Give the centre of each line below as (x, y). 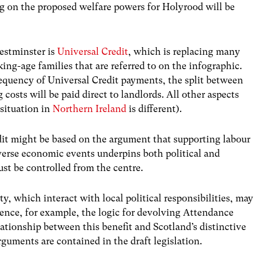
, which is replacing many (184, 51)
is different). (154, 108)
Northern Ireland (90, 108)
